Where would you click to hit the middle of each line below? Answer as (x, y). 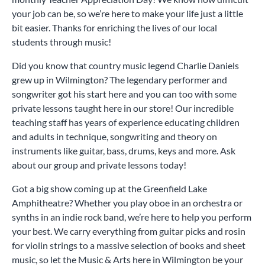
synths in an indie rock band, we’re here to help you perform (132, 216)
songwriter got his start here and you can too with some (124, 93)
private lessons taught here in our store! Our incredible (123, 108)
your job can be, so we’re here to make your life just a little (127, 13)
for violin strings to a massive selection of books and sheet (129, 245)
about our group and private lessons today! (99, 164)
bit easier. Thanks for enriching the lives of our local (114, 27)
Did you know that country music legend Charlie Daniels (125, 65)
